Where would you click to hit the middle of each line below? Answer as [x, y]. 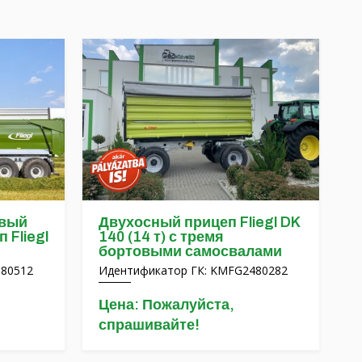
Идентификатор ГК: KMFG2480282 [193, 270]
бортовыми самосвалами [190, 251]
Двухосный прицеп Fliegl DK [199, 222]
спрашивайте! [149, 324]
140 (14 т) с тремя [161, 236]
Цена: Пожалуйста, [166, 304]
